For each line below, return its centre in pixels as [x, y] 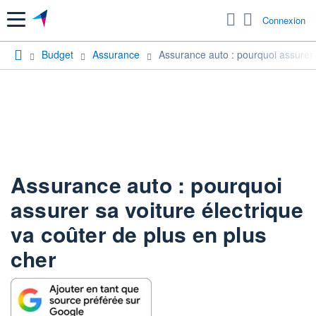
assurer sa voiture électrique [157, 209]
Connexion [284, 20]
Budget [57, 54]
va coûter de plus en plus [139, 233]
